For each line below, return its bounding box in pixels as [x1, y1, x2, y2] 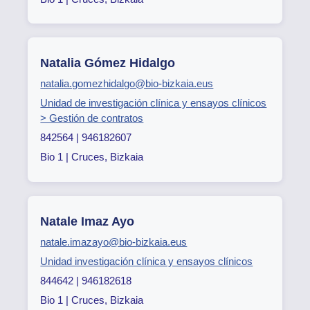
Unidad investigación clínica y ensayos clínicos [40, 255, 253, 268]
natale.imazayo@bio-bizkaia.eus [40, 236, 188, 248]
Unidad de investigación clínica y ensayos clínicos [40, 97, 267, 109]
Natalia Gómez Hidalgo [40, 56, 176, 71]
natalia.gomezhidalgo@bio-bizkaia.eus [40, 77, 214, 90]
